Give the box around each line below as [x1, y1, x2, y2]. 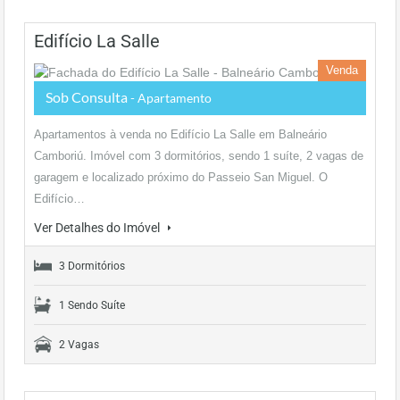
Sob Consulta [46, 88, 130, 105]
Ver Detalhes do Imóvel [34, 221, 162, 235]
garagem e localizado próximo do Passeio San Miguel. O [34, 171, 328, 184]
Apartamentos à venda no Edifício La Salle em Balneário [34, 128, 327, 141]
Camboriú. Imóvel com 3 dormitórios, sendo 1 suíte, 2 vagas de [34, 149, 363, 162]
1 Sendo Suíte [59, 299, 125, 312]
